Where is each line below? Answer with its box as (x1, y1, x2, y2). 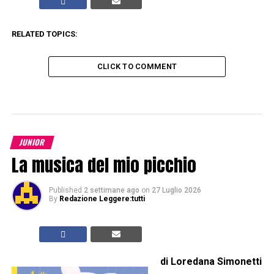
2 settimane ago (83, 186, 139, 195)
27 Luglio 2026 (151, 186, 201, 195)
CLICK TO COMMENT (97, 62, 177, 72)
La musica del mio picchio (11, 152, 196, 179)
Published (48, 186, 82, 195)
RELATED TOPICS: (11, 29, 78, 39)
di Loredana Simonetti (160, 256, 262, 268)
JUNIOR (18, 136, 46, 149)
